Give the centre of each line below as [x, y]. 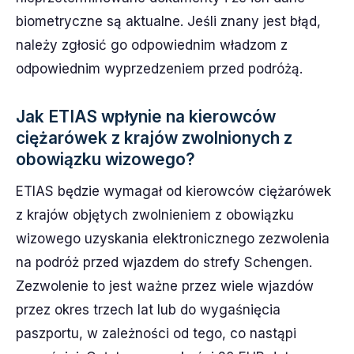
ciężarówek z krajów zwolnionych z [154, 138]
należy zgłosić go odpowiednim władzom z [152, 45]
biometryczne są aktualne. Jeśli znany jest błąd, [168, 21]
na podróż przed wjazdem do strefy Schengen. [164, 262]
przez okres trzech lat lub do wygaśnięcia [148, 310]
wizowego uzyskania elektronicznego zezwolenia [173, 239]
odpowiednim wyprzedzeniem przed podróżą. [159, 69]
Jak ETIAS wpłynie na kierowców [146, 117]
